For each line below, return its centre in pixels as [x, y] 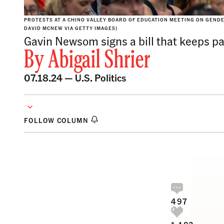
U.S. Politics [100, 77]
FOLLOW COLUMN [57, 120]
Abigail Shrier [99, 61]
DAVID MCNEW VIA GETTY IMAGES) [71, 28]
